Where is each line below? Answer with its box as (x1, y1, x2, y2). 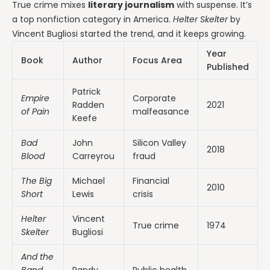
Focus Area (133, 54, 182, 66)
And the (21, 250, 54, 263)
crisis (133, 187, 153, 200)
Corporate (133, 92, 176, 104)
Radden (72, 98, 104, 111)
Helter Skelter (173, 13, 228, 25)
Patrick (72, 85, 101, 98)
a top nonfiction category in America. (12, 13, 173, 25)
